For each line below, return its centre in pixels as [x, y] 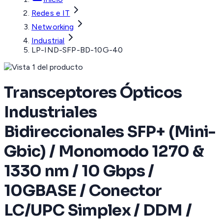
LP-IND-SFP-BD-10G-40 [77, 50]
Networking [53, 27]
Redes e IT [51, 13]
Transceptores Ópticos [93, 92]
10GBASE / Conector [83, 190]
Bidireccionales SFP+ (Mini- [110, 131]
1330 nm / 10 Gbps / [79, 171]
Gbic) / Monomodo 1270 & [104, 151]
